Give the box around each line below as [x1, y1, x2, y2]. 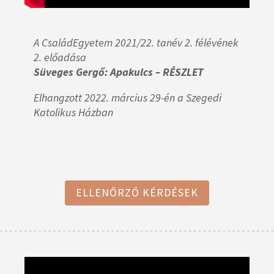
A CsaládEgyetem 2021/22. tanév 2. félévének [34, 35, 239, 50]
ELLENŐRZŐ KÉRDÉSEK [76, 185, 198, 200]
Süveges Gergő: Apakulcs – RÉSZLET [34, 64, 204, 79]
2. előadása [34, 50, 86, 64]
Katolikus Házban [34, 105, 113, 119]
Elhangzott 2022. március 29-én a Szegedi [34, 90, 221, 105]
